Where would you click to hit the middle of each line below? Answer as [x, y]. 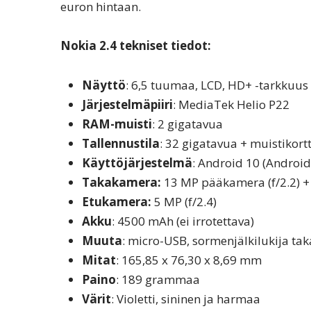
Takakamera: [123, 183]
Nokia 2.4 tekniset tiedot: [136, 46]
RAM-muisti [117, 124]
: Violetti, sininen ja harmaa [185, 299]
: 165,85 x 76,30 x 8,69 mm [188, 260]
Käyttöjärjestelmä [137, 163]
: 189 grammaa [158, 280]
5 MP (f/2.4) [184, 202]
